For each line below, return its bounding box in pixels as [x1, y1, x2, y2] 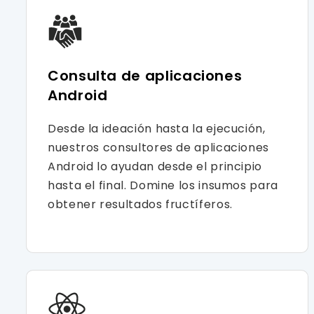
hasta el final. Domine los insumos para [48, 177, 278, 193]
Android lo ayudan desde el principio [48, 158, 263, 175]
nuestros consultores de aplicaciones [48, 139, 270, 156]
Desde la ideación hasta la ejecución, [48, 120, 266, 137]
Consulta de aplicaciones [48, 65, 243, 86]
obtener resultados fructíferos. [48, 196, 233, 212]
